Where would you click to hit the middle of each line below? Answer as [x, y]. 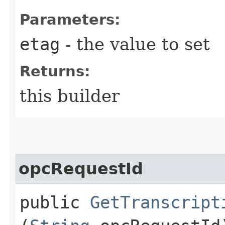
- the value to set [135, 44]
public [55, 202]
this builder [70, 96]
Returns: [55, 71]
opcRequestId [81, 168]
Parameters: [70, 19]
